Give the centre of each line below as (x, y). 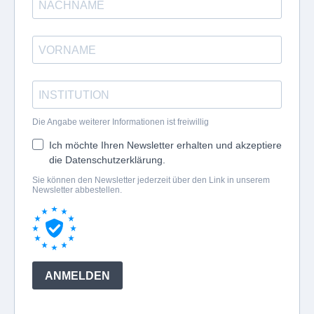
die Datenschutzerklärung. (107, 160)
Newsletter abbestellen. (77, 190)
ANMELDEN (77, 275)
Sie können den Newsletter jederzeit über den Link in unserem (151, 180)
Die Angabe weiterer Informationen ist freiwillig (121, 122)
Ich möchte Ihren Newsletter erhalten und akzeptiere (165, 145)
